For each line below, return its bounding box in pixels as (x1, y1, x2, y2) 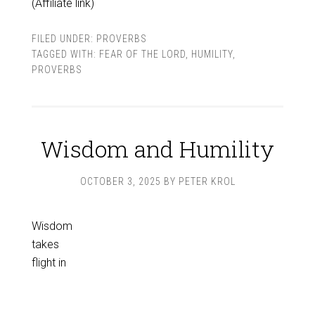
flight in (31, 256, 66, 269)
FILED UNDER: (31, 33, 96, 44)
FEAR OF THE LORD (98, 49, 186, 60)
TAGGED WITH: (31, 49, 99, 60)
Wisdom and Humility (41, 134, 274, 164)
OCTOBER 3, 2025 (79, 176, 161, 187)
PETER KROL (178, 176, 236, 187)
